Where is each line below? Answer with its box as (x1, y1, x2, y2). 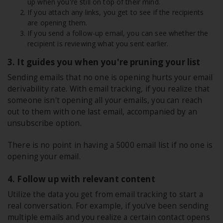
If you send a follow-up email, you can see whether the (27, 28, 209, 38)
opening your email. (7, 151, 81, 162)
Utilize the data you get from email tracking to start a (7, 189, 203, 200)
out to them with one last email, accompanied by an (7, 107, 198, 117)
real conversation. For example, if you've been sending (7, 201, 209, 212)
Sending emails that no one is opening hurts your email (7, 72, 213, 83)
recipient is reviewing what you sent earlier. (27, 39, 169, 49)
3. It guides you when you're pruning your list (7, 56, 201, 68)
